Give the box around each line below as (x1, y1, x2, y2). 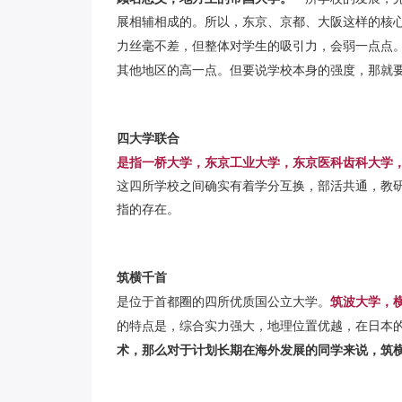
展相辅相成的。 (117, 15, 205, 30)
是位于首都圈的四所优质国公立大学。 (117, 295, 330, 310)
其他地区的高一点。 (117, 64, 230, 78)
